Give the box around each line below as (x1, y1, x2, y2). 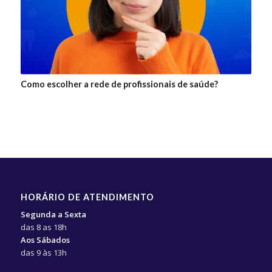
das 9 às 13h (20, 246, 67, 258)
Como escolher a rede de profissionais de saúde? (20, 78, 218, 89)
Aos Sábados (20, 234, 70, 245)
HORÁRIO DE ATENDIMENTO (20, 191, 154, 202)
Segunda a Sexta (20, 208, 86, 220)
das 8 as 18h (20, 221, 67, 233)
